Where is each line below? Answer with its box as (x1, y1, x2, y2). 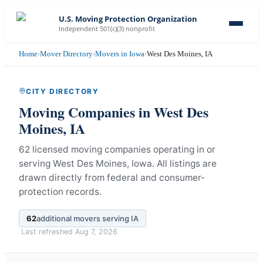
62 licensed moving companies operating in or (19, 143, 215, 155)
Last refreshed (21, 227, 75, 236)
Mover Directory (40, 49, 93, 58)
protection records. (19, 186, 102, 197)
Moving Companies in (19, 101, 154, 122)
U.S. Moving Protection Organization (59, 14, 197, 24)
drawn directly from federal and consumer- (19, 171, 205, 183)
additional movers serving (36, 213, 131, 223)
